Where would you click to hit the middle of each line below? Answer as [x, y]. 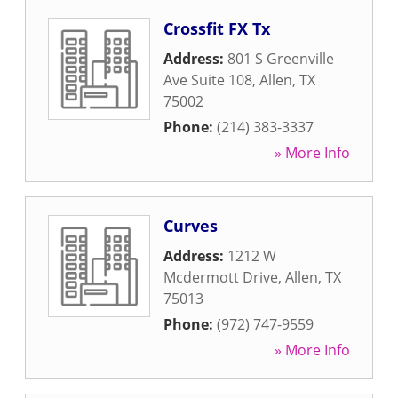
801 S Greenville [281, 59]
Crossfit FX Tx [217, 28]
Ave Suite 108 [208, 80]
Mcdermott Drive [221, 277]
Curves [191, 226]
